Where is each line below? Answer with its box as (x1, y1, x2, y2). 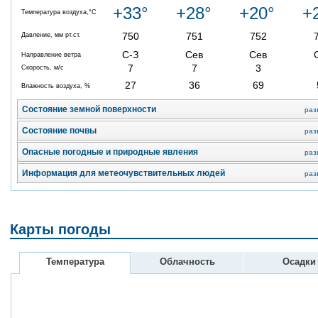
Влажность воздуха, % (21, 82, 90, 90)
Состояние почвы (22, 126, 97, 136)
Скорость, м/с (21, 64, 64, 72)
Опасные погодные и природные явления (22, 147, 198, 158)
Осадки (283, 256, 316, 267)
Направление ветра (21, 51, 81, 59)
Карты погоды (10, 221, 111, 238)
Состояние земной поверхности (22, 104, 156, 115)
